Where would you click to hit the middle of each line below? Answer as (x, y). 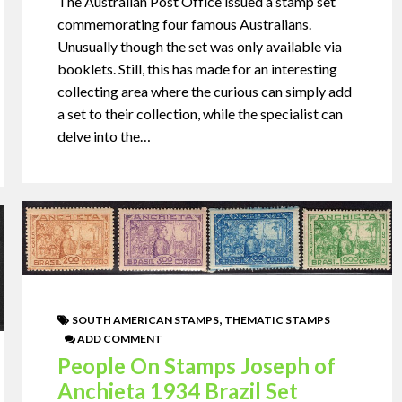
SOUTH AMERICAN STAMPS (146, 319)
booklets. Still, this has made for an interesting (198, 69)
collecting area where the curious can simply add (205, 92)
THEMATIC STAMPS (278, 319)
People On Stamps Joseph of (197, 365)
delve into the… (105, 136)
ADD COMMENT (119, 338)
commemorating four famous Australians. (185, 24)
